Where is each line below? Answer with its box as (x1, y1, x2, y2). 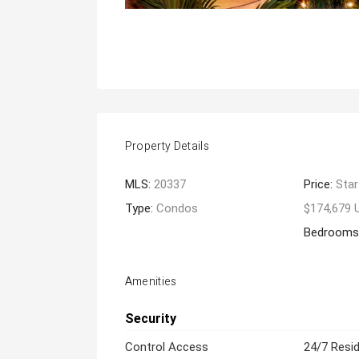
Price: (304, 177, 337, 192)
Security (124, 311, 176, 326)
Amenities (124, 273, 177, 290)
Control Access (124, 340, 208, 354)
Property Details (124, 138, 210, 155)
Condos (155, 201, 198, 216)
